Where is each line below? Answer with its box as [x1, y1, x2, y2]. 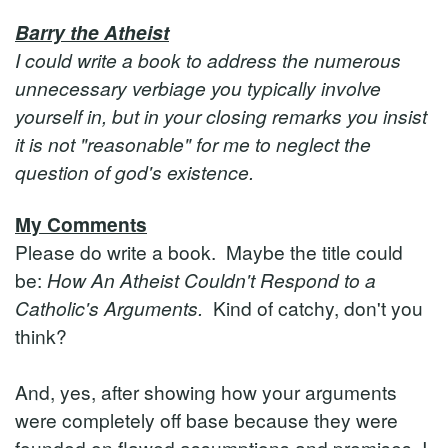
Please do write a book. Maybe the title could [15, 238, 403, 265]
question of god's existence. [15, 158, 254, 185]
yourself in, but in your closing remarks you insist [15, 102, 427, 129]
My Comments [15, 210, 147, 238]
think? [15, 322, 67, 349]
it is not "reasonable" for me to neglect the [15, 130, 371, 157]
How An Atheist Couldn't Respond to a [47, 266, 376, 293]
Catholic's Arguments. [15, 294, 203, 321]
